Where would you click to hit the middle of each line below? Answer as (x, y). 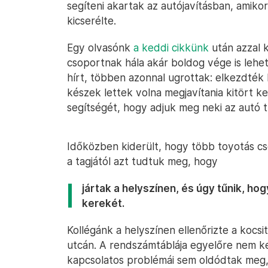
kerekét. (103, 203)
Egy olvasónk (100, 48)
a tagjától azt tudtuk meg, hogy (142, 161)
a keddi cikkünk (171, 48)
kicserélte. (92, 21)
